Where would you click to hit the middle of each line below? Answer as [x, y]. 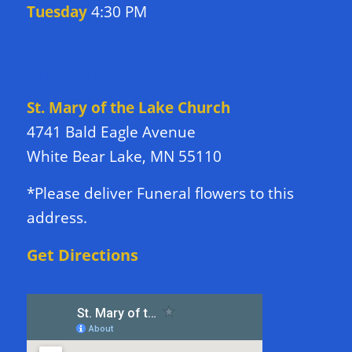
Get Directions [82, 255]
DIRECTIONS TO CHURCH [130, 74]
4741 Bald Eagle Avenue [111, 132]
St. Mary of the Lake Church [128, 108]
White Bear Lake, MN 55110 [124, 157]
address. [57, 218]
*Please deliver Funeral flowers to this [160, 194]
